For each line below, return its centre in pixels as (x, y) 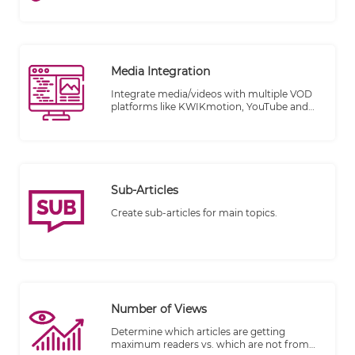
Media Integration (160, 72)
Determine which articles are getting (198, 332)
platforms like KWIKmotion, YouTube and (210, 107)
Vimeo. (128, 120)
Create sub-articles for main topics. (194, 213)
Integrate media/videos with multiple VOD (212, 94)
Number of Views (159, 309)
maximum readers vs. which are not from (210, 345)
